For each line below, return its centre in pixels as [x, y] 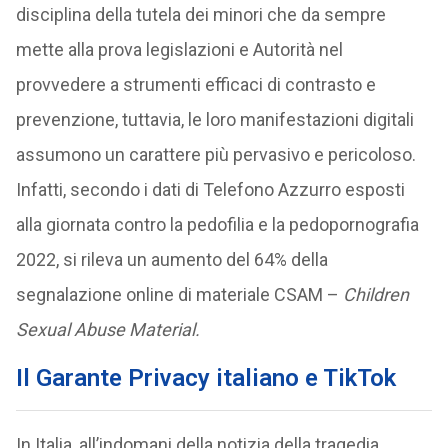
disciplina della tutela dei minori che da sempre [200, 14]
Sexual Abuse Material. [107, 329]
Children [375, 294]
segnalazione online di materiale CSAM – [179, 294]
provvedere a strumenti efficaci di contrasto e [195, 84]
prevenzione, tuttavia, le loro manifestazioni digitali [214, 119]
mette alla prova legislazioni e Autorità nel [179, 49]
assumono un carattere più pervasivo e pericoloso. [215, 154]
